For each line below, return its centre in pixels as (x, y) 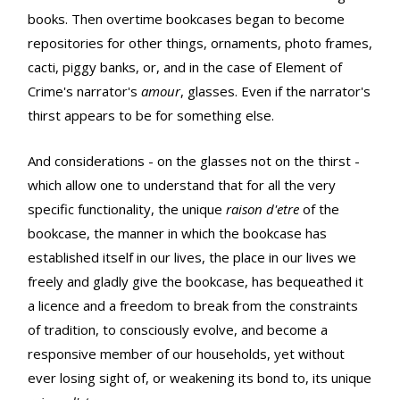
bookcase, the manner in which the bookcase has (177, 233)
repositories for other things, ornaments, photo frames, (200, 43)
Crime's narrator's (84, 92)
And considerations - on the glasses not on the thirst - (194, 161)
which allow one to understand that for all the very (182, 185)
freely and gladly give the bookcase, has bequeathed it (196, 282)
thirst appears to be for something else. (151, 116)
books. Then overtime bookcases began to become (186, 19)
